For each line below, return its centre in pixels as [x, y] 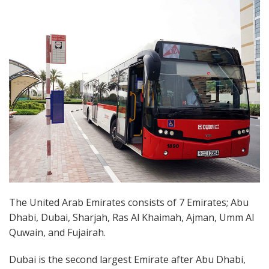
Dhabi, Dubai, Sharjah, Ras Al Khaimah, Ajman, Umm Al [131, 217]
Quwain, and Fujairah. [57, 232]
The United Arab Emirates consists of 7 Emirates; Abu [129, 202]
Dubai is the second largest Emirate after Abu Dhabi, [127, 260]
